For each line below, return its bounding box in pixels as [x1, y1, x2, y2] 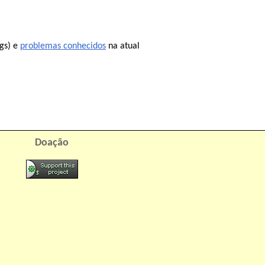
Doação [35, 137, 69, 148]
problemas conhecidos [20, 41, 106, 51]
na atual [106, 41, 140, 51]
